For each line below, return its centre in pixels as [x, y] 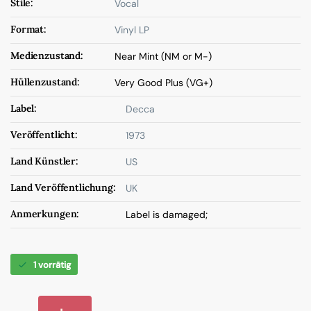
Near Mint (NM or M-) [163, 56]
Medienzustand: [47, 56]
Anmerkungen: [45, 214]
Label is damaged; [167, 215]
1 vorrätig [52, 265]
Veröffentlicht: [44, 135]
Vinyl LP [132, 30]
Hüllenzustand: [45, 82]
